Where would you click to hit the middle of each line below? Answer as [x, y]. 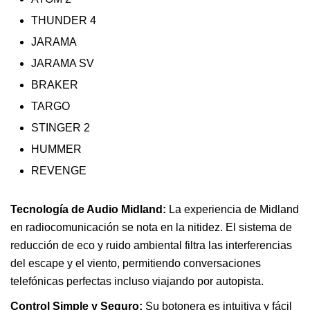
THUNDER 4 [64, 20]
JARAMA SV [63, 63]
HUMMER [56, 149]
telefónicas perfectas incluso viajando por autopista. [137, 281]
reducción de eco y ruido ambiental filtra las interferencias [151, 245]
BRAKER [55, 84]
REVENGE [59, 170]
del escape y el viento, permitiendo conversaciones [136, 263]
